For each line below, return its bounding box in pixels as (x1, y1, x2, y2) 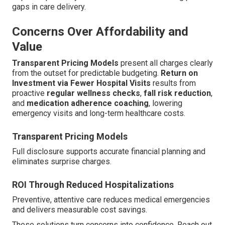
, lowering (149, 98, 182, 108)
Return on (161, 68, 198, 78)
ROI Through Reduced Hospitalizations (12, 179, 174, 190)
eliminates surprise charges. (12, 156, 111, 166)
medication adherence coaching (27, 98, 149, 108)
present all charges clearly (119, 58, 213, 68)
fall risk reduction (144, 88, 211, 98)
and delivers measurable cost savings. (12, 204, 147, 214)
